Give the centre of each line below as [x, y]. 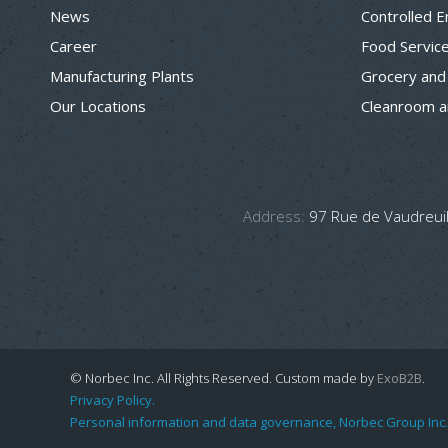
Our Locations [98, 106]
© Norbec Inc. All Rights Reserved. [172, 378]
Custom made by [326, 378]
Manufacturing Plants [122, 76]
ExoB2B [399, 378]
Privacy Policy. [112, 400]
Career [73, 46]
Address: [274, 216]
